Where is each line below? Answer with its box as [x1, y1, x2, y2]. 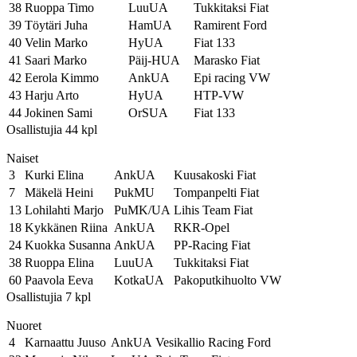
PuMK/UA [114, 203, 171, 217]
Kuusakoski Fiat [174, 168, 256, 182]
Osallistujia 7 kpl [6, 290, 91, 304]
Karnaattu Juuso [25, 335, 106, 349]
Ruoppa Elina [25, 256, 94, 269]
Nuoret [6, 319, 41, 332]
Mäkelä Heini [25, 186, 93, 199]
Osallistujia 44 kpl [6, 123, 97, 136]
